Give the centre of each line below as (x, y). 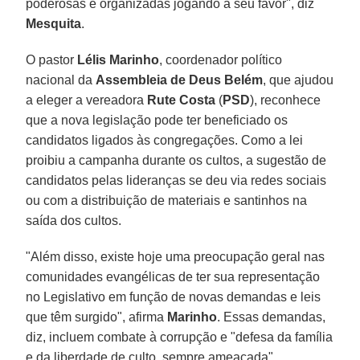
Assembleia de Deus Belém (180, 80)
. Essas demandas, (272, 317)
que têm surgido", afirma (97, 317)
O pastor (52, 59)
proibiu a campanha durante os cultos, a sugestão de (176, 160)
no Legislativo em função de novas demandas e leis (174, 297)
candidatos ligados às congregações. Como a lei (165, 140)
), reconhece (286, 100)
